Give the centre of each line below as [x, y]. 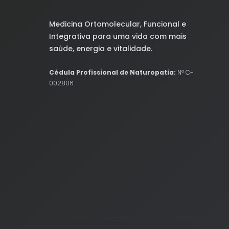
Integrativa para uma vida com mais [118, 37]
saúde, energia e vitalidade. [101, 49]
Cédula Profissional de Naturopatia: [112, 73]
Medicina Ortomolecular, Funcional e [118, 24]
